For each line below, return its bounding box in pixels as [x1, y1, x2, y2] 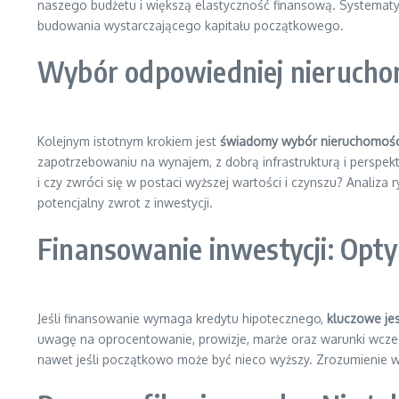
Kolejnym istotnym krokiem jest [37, 134, 220, 149]
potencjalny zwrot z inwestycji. [37, 195, 213, 210]
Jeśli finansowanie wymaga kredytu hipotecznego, [37, 311, 327, 326]
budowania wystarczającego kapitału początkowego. [37, 18, 344, 33]
